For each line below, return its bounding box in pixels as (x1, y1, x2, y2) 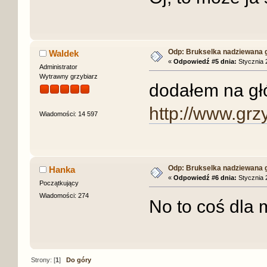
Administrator (39, 63, 77, 70)
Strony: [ (31, 256, 56, 264)
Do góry (66, 256, 92, 264)
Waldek (49, 48, 79, 58)
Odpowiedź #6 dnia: (173, 173, 237, 181)
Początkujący (39, 179, 79, 187)
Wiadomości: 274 (39, 192, 89, 200)
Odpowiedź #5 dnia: (173, 57, 237, 65)
